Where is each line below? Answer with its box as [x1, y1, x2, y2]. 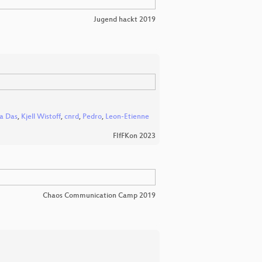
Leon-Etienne [105, 113, 149, 122]
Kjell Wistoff [21, 113, 61, 122]
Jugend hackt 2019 [94, 15, 156, 24]
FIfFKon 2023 [113, 132, 156, 141]
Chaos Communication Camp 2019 [43, 192, 156, 201]
